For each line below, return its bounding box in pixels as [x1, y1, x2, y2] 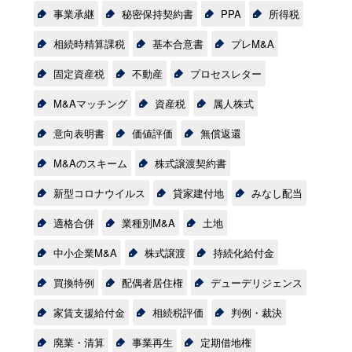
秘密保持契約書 [121, 6, 193, 22]
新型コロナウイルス [53, 185, 145, 201]
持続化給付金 [212, 245, 274, 261]
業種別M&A [121, 215, 175, 231]
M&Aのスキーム [53, 156, 127, 171]
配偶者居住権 [121, 275, 183, 291]
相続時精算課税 [53, 36, 125, 52]
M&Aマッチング [53, 96, 127, 112]
